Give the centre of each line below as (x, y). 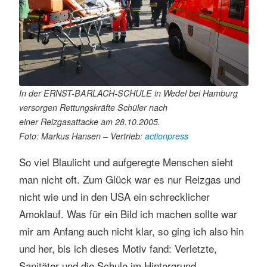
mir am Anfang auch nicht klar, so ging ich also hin (131, 231)
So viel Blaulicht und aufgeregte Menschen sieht (126, 162)
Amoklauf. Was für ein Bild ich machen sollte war (128, 214)
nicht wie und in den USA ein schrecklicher (114, 197)
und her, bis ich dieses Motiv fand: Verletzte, (118, 249)
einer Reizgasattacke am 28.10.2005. (89, 122)
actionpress (166, 136)
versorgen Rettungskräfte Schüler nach (93, 108)
